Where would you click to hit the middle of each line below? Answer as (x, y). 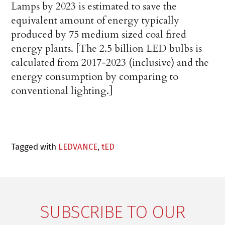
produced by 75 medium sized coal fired (99, 35)
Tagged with (35, 147)
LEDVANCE (78, 147)
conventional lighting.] (62, 91)
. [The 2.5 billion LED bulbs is (137, 49)
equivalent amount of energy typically (95, 21)
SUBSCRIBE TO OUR (113, 212)
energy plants (41, 49)
